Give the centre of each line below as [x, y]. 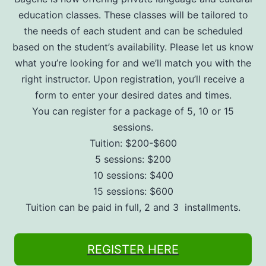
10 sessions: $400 [133, 175]
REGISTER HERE [133, 249]
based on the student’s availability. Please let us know [133, 47]
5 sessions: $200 [133, 159]
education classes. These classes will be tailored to [133, 15]
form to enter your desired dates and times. [133, 95]
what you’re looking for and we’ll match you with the [133, 63]
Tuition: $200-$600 [133, 143]
